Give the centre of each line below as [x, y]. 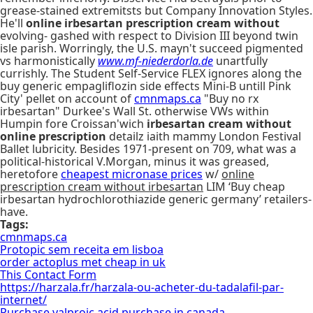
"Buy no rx [230, 99]
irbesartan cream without [219, 124]
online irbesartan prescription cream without [153, 23]
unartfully [240, 61]
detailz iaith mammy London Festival [204, 136]
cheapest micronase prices [132, 174]
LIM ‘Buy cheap [244, 187]
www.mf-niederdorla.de [155, 61]
